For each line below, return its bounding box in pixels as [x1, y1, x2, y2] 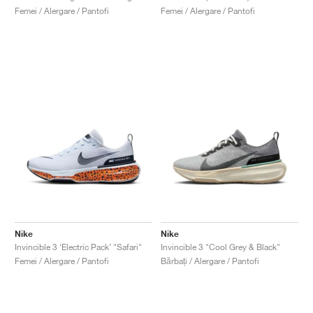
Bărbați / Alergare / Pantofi [161, 255, 259, 266]
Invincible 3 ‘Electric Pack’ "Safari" [15, 241, 142, 252]
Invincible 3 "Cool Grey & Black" [161, 241, 280, 252]
